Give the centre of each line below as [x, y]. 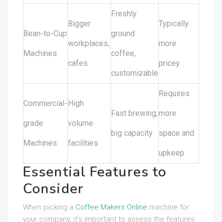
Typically [174, 24]
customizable [135, 73]
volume [81, 123]
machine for [168, 207]
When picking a [49, 207]
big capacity [132, 133]
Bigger [79, 24]
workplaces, [89, 43]
